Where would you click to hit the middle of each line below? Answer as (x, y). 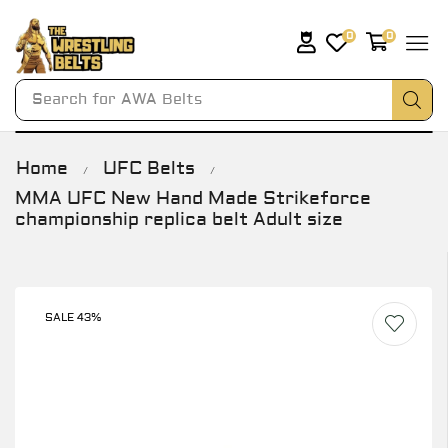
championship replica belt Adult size (179, 219)
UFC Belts (149, 168)
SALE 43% (74, 318)
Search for (73, 99)
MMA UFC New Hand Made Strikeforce (193, 198)
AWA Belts (161, 99)
